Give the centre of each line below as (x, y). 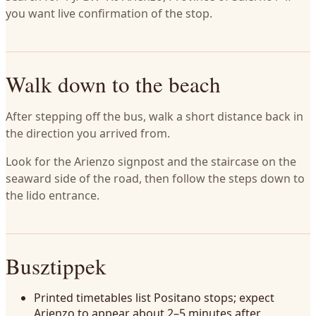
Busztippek (56, 266)
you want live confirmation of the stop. (109, 13)
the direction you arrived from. (88, 133)
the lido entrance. (53, 195)
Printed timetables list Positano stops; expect (154, 298)
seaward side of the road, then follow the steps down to (155, 178)
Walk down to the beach (113, 84)
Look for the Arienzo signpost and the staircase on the (151, 162)
